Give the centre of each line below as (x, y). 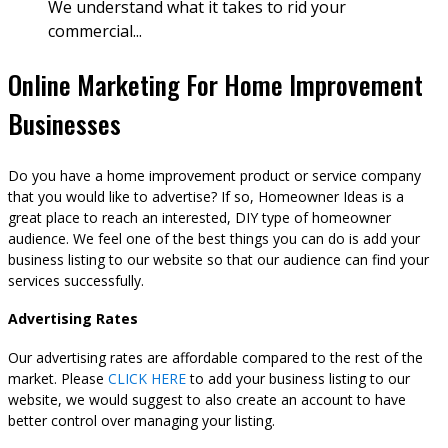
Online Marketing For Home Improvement (215, 84)
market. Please (58, 378)
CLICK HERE (147, 378)
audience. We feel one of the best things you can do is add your (214, 238)
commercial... (95, 31)
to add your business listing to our (298, 378)
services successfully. (76, 280)
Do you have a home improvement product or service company (214, 175)
